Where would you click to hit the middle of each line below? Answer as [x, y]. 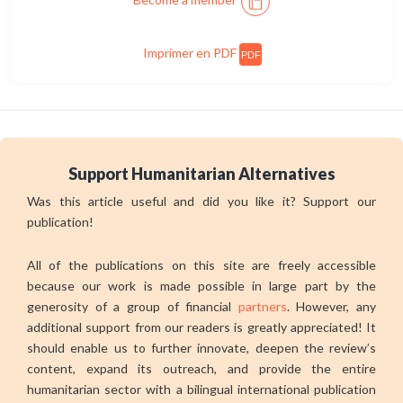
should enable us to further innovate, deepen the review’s [201, 347]
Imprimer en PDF [191, 52]
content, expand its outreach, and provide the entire [201, 368]
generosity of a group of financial [133, 306]
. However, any [331, 306]
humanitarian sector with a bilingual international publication [201, 389]
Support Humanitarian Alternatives [201, 173]
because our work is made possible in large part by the [201, 285]
